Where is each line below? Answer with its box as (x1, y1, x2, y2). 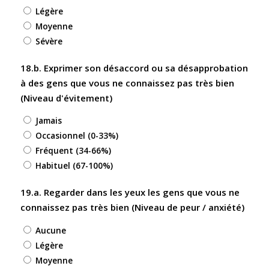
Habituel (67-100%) (35, 160, 113, 172)
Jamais (35, 115, 62, 127)
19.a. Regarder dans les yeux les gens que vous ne (20, 186, 240, 199)
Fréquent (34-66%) (35, 145, 111, 157)
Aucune (35, 225, 66, 237)
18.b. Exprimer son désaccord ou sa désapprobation (20, 61, 248, 74)
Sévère (35, 35, 62, 47)
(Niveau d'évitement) (20, 91, 112, 104)
